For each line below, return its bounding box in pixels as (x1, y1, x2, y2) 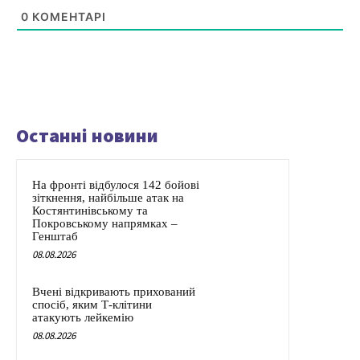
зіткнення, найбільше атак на (32, 190, 184, 204)
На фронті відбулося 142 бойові (32, 178, 199, 191)
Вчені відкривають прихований (32, 284, 195, 298)
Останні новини (16, 122, 158, 148)
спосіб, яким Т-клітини (32, 297, 152, 311)
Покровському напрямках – (32, 216, 178, 230)
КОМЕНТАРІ (29, 9, 106, 23)
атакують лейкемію (32, 310, 133, 324)
